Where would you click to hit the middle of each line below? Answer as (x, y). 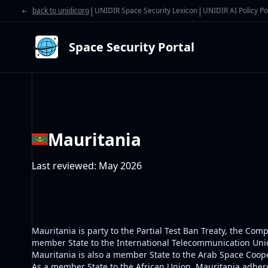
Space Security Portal (132, 47)
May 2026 (120, 166)
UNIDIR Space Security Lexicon (146, 10)
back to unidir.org (60, 10)
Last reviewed (63, 166)
